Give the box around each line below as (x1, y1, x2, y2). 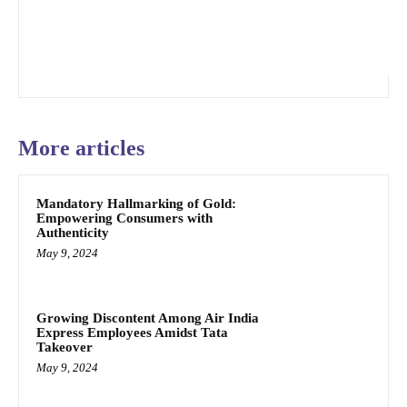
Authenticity (36, 224, 109, 240)
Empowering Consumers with (36, 210, 213, 225)
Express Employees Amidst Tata (36, 324, 228, 340)
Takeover (36, 339, 93, 354)
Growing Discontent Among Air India (36, 310, 259, 325)
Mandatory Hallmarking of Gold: (36, 195, 236, 211)
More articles (18, 135, 144, 160)
